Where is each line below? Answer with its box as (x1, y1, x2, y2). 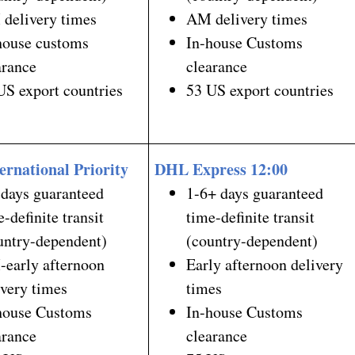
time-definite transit (186, 205, 315, 227)
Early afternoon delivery (186, 253, 344, 275)
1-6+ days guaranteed (186, 181, 324, 204)
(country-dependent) (186, 229, 319, 251)
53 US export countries (186, 78, 334, 101)
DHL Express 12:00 (155, 157, 288, 181)
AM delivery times (186, 7, 308, 29)
